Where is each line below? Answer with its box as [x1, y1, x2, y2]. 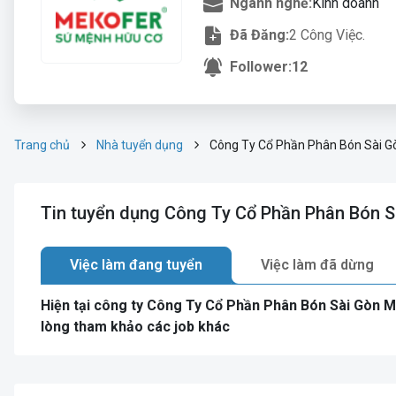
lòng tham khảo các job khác [41, 318, 230, 335]
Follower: [230, 58, 292, 75]
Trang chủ [14, 138, 70, 152]
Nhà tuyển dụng [96, 138, 183, 152]
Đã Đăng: [230, 27, 289, 43]
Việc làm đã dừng [261, 256, 374, 273]
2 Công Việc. [289, 27, 365, 43]
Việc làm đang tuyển [70, 256, 202, 273]
